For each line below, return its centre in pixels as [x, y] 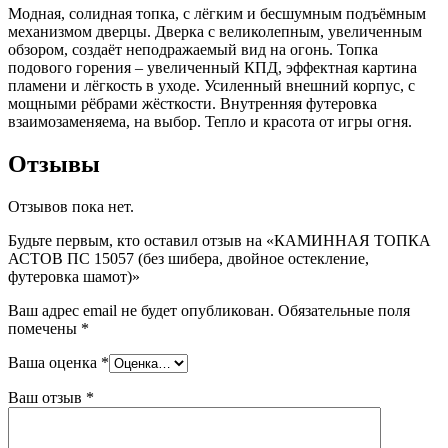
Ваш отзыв [47, 397]
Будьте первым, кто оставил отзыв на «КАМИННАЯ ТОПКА [219, 240]
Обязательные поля [344, 310]
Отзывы [54, 163]
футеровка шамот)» [74, 276]
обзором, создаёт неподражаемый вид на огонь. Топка [193, 49]
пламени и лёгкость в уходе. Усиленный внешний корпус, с [211, 85]
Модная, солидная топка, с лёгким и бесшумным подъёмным [217, 13]
